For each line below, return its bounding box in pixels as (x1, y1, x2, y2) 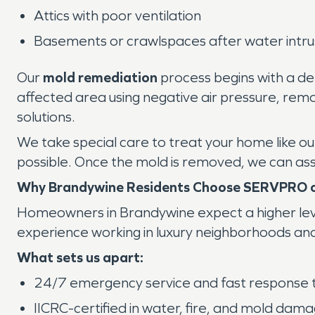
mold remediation (43, 69, 157, 86)
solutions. (17, 108, 75, 125)
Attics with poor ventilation (34, 7, 201, 24)
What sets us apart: (17, 249, 143, 266)
